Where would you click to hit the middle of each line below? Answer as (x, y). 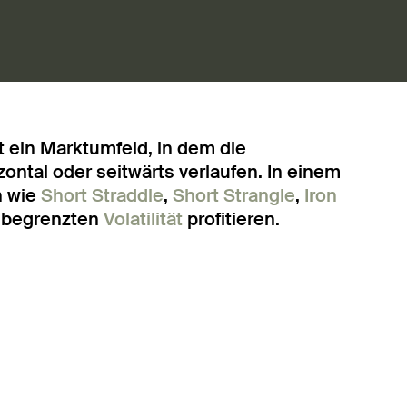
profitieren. (232, 219)
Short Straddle (103, 195)
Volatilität (144, 219)
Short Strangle (234, 195)
